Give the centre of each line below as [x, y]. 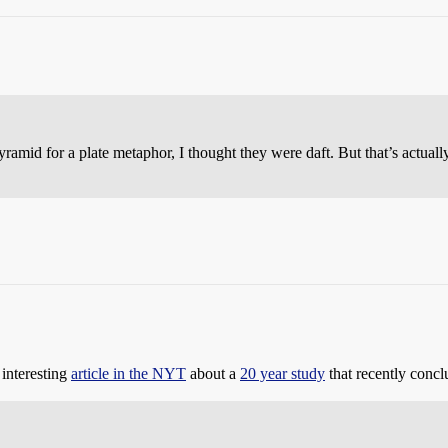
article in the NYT [128, 373]
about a [213, 373]
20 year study [282, 373]
